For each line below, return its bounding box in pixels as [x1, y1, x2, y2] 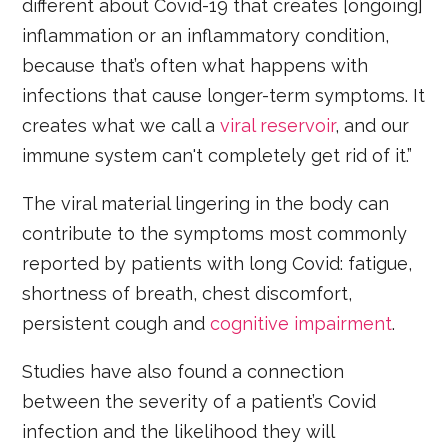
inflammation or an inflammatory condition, [22, 24, 390, 46]
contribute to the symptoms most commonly [22, 222, 408, 244]
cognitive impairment [210, 312, 393, 334]
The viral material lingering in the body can [22, 192, 390, 214]
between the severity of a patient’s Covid [22, 390, 377, 412]
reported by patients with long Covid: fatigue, [22, 252, 413, 274]
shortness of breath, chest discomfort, [22, 282, 353, 304]
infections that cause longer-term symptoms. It [22, 84, 426, 106]
